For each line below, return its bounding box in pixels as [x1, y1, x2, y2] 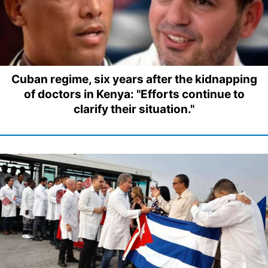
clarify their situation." [74, 102, 194, 117]
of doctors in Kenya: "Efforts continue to [23, 87, 245, 102]
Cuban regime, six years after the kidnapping [11, 72, 257, 87]
